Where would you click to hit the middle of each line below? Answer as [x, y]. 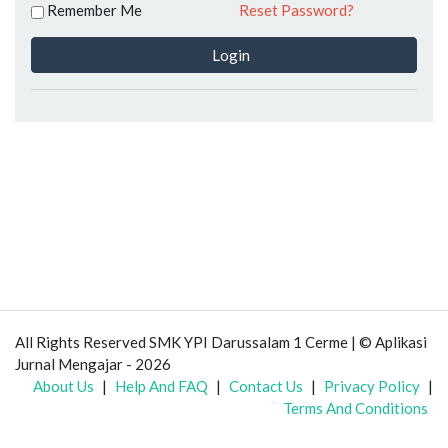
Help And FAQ [161, 386]
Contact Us [266, 386]
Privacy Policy [372, 386]
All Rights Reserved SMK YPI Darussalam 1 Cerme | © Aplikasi [221, 342]
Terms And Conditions [355, 408]
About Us [63, 386]
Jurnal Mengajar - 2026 [93, 364]
